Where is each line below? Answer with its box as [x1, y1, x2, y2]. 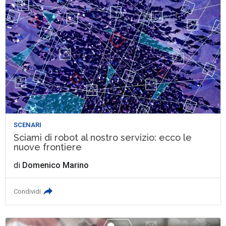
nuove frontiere [14, 142, 82, 153]
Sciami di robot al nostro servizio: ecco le [14, 132, 192, 143]
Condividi [14, 188, 41, 196]
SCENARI [14, 121, 42, 129]
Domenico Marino [22, 160, 89, 171]
